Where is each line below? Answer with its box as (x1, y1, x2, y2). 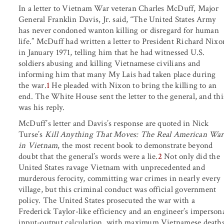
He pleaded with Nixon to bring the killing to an (49, 79, 217, 91)
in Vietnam (18, 139, 58, 151)
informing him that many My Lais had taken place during (18, 68, 216, 80)
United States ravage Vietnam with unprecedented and (18, 161, 205, 173)
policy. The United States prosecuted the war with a (18, 194, 195, 206)
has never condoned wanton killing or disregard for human (18, 24, 219, 36)
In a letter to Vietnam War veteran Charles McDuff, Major (18, 2, 218, 14)
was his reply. (18, 101, 65, 113)
